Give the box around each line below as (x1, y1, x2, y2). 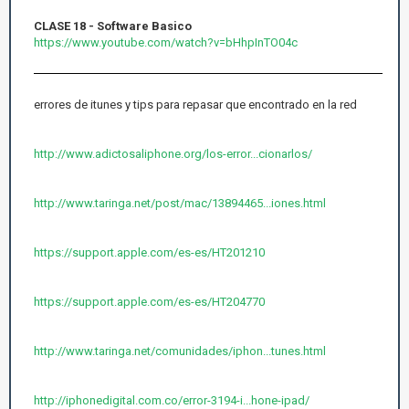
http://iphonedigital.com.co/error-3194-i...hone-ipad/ (34, 393, 309, 407)
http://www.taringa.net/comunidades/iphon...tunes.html (34, 343, 326, 358)
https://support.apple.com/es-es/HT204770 (34, 294, 265, 309)
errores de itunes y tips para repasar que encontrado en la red (34, 97, 357, 111)
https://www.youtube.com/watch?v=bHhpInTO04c (34, 35, 298, 49)
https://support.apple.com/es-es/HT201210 (34, 245, 265, 259)
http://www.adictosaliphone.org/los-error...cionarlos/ (34, 146, 312, 161)
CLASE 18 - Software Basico (34, 18, 192, 33)
